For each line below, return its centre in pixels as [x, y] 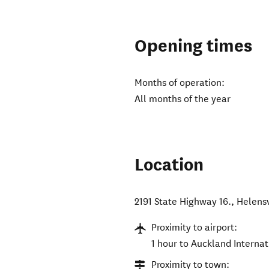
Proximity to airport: [195, 228]
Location [169, 165]
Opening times [194, 46]
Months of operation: [180, 83]
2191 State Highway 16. [183, 202]
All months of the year [183, 99]
